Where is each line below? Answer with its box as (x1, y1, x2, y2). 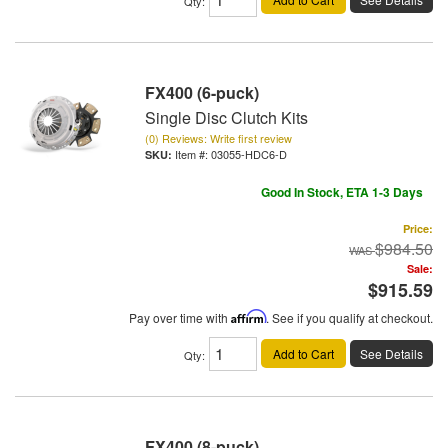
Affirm (231, 308, 266, 324)
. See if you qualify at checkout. (266, 308, 433, 326)
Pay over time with (129, 308, 231, 326)
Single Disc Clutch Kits (145, 105, 308, 129)
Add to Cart (273, 344, 334, 362)
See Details (360, 344, 423, 362)
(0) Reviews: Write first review (145, 129, 292, 146)
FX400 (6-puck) (145, 80, 259, 104)
